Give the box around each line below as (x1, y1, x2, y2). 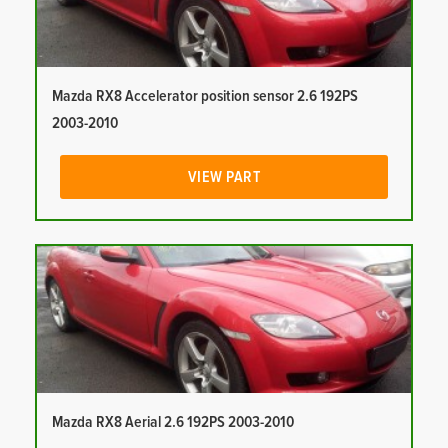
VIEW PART (187, 169, 261, 186)
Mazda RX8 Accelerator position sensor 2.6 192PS (52, 88, 358, 105)
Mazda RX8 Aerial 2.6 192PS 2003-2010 (52, 414, 294, 431)
